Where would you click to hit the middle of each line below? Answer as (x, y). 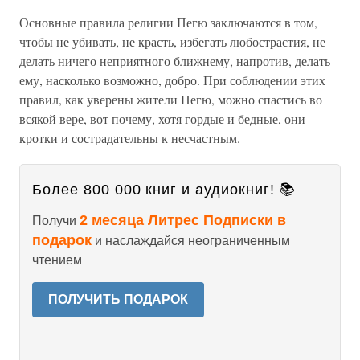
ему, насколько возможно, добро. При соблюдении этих (172, 80)
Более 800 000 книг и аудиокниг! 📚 (164, 190)
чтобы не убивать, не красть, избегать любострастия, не (172, 41)
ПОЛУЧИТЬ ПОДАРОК (118, 299)
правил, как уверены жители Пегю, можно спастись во (171, 99)
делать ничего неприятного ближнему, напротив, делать (175, 61)
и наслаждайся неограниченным (191, 241)
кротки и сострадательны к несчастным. (130, 138)
